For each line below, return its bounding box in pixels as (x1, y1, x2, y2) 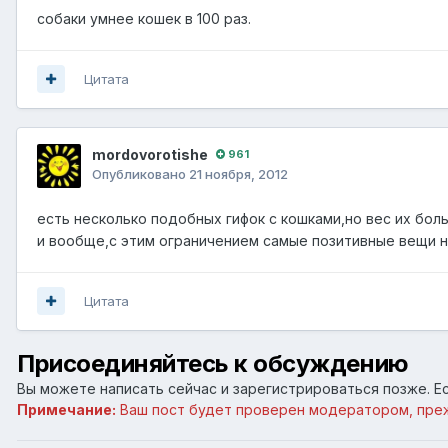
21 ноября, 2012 (189, 165, 288, 182)
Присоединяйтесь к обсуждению (17, 348, 409, 378)
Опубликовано (92, 165, 189, 182)
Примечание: (17, 400, 116, 418)
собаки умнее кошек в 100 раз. (37, 9, 251, 27)
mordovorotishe (92, 145, 208, 163)
